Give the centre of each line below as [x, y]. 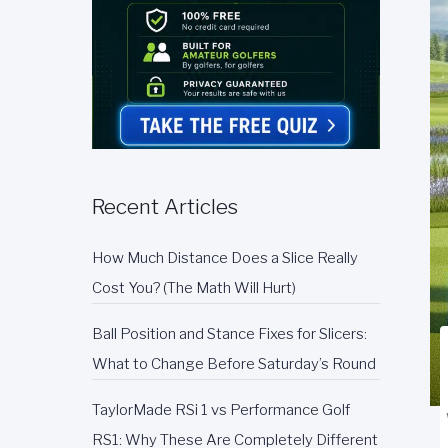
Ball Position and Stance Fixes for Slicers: [229, 334]
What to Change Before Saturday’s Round [234, 364]
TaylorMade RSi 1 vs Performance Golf [221, 410]
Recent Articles [165, 206]
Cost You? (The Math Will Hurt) [194, 288]
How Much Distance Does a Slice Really [225, 258]
